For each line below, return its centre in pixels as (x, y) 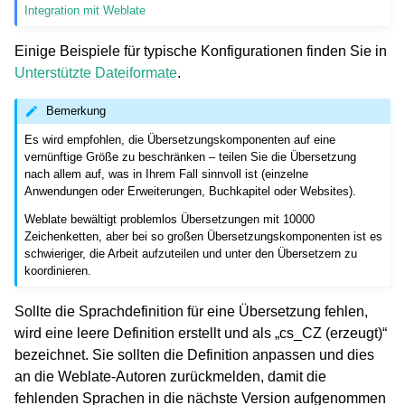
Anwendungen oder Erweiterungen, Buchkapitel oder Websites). (191, 192)
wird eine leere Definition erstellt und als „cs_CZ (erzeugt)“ (201, 334)
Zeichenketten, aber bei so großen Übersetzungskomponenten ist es (204, 237)
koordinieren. (58, 271)
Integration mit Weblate (85, 10)
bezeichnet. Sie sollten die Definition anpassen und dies (194, 355)
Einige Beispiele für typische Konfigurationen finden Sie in (201, 51)
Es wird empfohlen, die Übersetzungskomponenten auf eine (180, 140)
